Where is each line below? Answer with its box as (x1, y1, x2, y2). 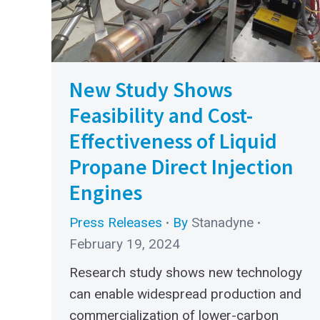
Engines (69, 178, 142, 206)
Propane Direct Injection (69, 152, 294, 180)
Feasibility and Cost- (69, 101, 253, 129)
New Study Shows (69, 75, 232, 103)
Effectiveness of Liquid (69, 126, 277, 154)
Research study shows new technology (69, 264, 302, 281)
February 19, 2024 (69, 235, 180, 252)
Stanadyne (191, 214, 254, 231)
